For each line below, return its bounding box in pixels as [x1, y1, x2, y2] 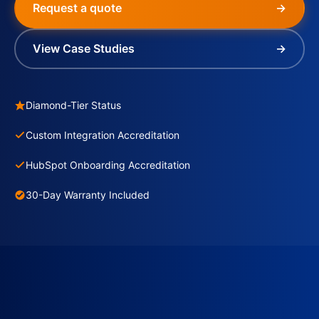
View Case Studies [33, 41, 135, 56]
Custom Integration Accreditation [26, 129, 179, 141]
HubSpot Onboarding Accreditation [26, 159, 190, 171]
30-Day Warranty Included [26, 189, 150, 201]
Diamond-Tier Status [26, 99, 121, 111]
